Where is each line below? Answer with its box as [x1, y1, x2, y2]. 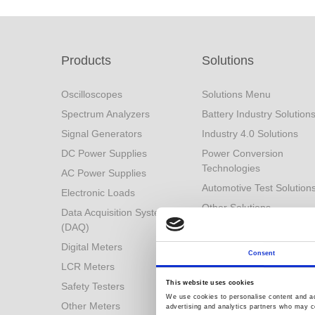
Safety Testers [61, 281, 124, 292]
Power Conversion [202, 148, 283, 159]
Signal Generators [61, 128, 142, 139]
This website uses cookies [166, 278, 255, 286]
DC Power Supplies [61, 148, 147, 159]
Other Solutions [202, 202, 271, 213]
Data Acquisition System [61, 207, 168, 218]
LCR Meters [61, 261, 115, 272]
